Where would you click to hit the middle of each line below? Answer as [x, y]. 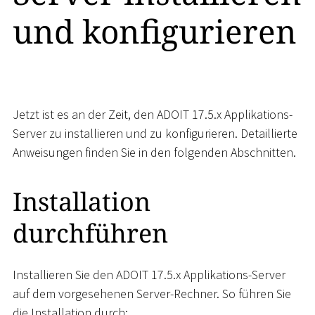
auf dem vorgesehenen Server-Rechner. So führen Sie [152, 293]
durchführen [90, 233]
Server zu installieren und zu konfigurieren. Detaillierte [155, 134]
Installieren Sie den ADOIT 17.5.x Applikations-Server [149, 274]
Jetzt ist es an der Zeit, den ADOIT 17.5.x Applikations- [153, 115]
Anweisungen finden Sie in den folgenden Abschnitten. [154, 153]
